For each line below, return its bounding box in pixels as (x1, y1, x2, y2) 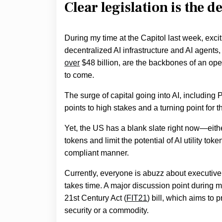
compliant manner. (64, 149, 131, 157)
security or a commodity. (64, 206, 151, 215)
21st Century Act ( (64, 194, 126, 202)
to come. (64, 71, 94, 79)
